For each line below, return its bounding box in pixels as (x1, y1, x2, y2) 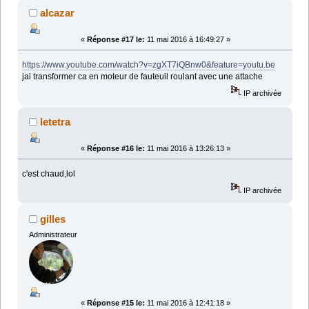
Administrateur (28, 230, 77, 239)
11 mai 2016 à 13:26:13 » (144, 143, 230, 152)
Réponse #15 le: (86, 299, 145, 308)
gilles (40, 213, 66, 226)
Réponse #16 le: (86, 143, 145, 152)
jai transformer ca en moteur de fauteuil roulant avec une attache (22, 71, 263, 81)
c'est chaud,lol (22, 168, 76, 179)
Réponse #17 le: (86, 34, 145, 43)
